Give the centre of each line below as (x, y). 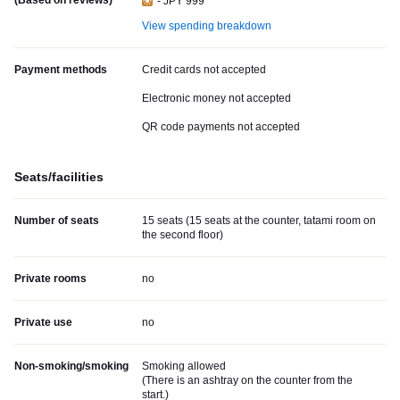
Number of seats (57, 221)
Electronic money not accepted (217, 99)
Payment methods (61, 70)
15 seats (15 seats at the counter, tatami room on (259, 221)
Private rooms (50, 279)
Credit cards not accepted (204, 70)
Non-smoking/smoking (71, 367)
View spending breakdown (207, 26)
